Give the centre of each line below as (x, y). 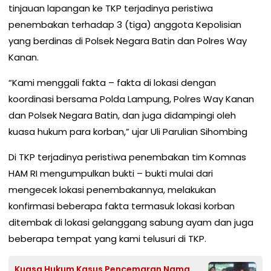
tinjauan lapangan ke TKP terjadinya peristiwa (111, 8)
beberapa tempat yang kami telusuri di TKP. (107, 239)
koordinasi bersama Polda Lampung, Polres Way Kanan (131, 99)
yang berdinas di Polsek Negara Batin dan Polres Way (128, 41)
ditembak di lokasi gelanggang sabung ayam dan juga (131, 223)
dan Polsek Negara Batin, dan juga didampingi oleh (122, 116)
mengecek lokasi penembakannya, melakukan (112, 190)
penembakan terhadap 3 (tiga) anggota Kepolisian (125, 25)
